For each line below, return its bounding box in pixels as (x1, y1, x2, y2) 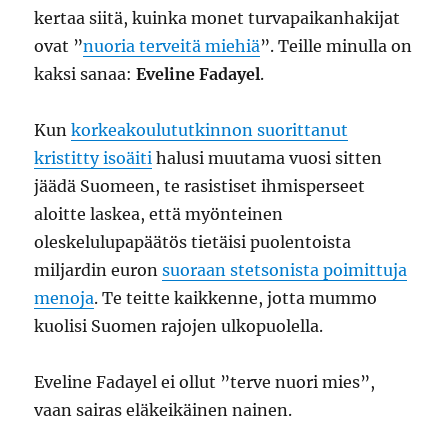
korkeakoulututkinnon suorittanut (71, 120, 349, 141)
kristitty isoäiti (34, 148, 153, 169)
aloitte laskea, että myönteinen (34, 204, 284, 225)
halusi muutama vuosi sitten (152, 148, 383, 169)
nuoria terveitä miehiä (83, 36, 261, 57)
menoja (34, 288, 95, 309)
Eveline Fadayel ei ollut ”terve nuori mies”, (34, 372, 376, 393)
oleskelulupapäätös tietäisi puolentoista (34, 232, 352, 253)
